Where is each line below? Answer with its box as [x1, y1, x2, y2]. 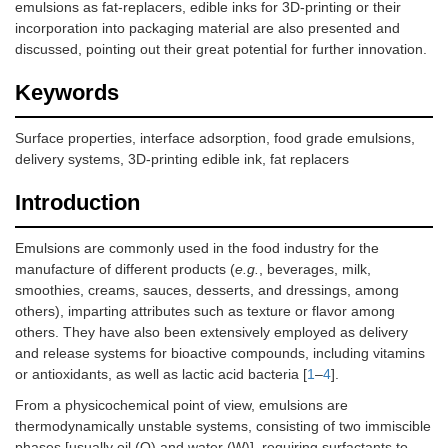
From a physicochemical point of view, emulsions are [15, 397, 348, 414]
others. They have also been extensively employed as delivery [15, 324, 408, 341]
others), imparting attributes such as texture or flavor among [15, 303, 395, 320]
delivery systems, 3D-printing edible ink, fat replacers [15, 151, 349, 168]
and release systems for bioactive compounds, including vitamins [15, 345, 425, 362]
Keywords [15, 80, 119, 106]
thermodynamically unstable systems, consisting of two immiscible [15, 418, 431, 435]
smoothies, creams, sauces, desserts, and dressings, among [15, 282, 399, 299]
